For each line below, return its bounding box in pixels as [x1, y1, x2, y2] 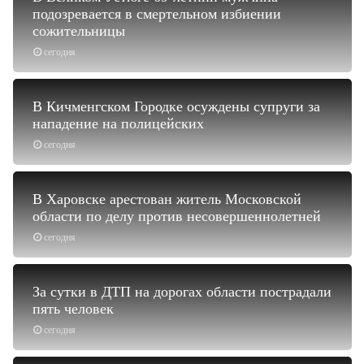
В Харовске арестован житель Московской [32, 190, 301, 207]
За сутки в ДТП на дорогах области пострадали [32, 283, 331, 300]
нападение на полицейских [32, 115, 204, 132]
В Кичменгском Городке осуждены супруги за [32, 97, 320, 115]
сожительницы [32, 22, 125, 39]
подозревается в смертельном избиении [32, 5, 281, 22]
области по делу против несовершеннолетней [32, 207, 321, 224]
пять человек [32, 300, 114, 317]
